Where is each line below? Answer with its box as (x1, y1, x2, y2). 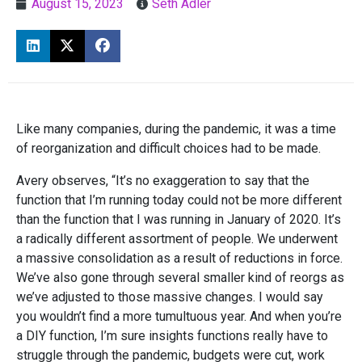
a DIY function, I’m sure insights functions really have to (16, 327, 328, 343)
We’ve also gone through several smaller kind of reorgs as (16, 269, 344, 285)
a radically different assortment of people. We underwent (16, 230, 338, 246)
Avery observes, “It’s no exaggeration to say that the (16, 172, 309, 188)
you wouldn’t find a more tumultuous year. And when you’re (16, 308, 342, 324)
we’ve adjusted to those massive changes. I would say (16, 288, 323, 305)
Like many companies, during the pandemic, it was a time (16, 120, 336, 137)
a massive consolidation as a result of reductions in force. (16, 250, 343, 266)
